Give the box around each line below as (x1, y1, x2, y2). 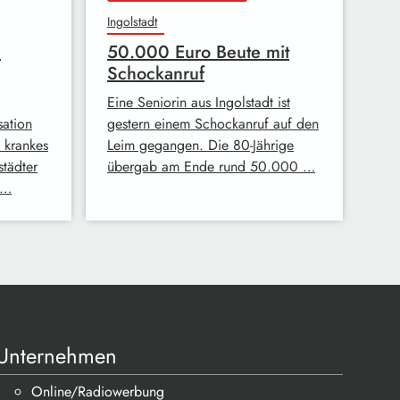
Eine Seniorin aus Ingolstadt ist (107, 91, 290, 112)
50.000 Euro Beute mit (107, 38, 289, 65)
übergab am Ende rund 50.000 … (107, 155, 315, 177)
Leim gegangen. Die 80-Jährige (107, 134, 294, 155)
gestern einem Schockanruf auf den (107, 112, 319, 134)
